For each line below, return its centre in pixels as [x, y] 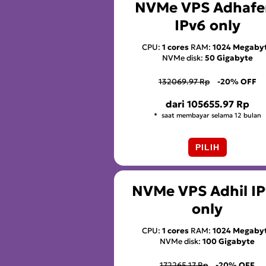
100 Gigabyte [229, 241]
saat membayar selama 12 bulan [210, 115]
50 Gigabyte [229, 58]
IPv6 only [207, 25]
